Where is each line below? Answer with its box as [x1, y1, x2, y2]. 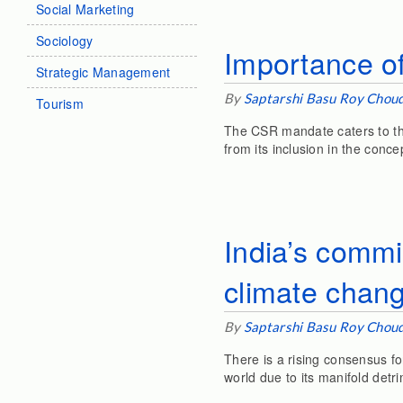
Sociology [36, 31, 94, 49]
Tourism [36, 94, 84, 112]
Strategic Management [36, 63, 171, 81]
